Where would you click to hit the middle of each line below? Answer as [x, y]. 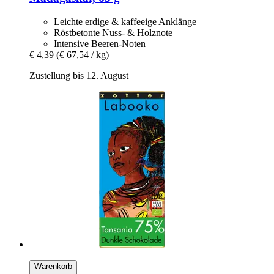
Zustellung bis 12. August [79, 76]
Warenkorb [53, 266]
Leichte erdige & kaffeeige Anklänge [125, 22]
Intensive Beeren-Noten [100, 44]
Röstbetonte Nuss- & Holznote [113, 33]
